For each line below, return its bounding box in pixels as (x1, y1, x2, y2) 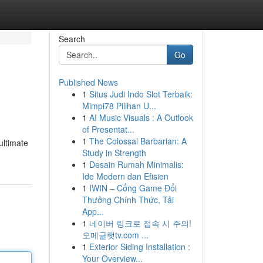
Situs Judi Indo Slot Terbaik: (89, 88, 193, 100)
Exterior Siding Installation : (89, 241, 190, 252)
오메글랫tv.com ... (82, 229, 149, 241)
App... (82, 205, 104, 217)
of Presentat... (82, 123, 134, 135)
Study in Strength (82, 147, 146, 159)
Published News (58, 76, 118, 88)
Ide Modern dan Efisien (82, 170, 168, 182)
